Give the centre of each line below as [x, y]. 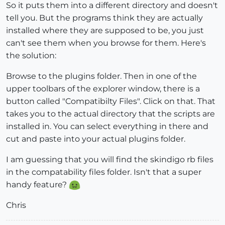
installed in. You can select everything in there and [107, 126]
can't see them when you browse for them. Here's [106, 43]
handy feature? [37, 184]
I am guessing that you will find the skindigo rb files [110, 159]
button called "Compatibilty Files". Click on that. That [111, 101]
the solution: [31, 55]
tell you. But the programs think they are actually [104, 18]
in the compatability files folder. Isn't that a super [104, 172]
